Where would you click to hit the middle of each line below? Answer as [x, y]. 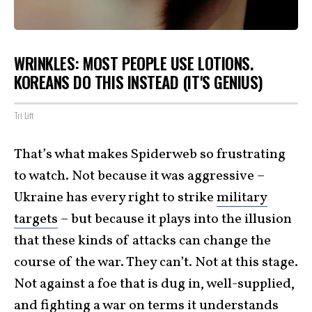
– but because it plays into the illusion [175, 219]
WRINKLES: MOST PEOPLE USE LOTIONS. [134, 63]
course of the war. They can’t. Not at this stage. [156, 263]
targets [36, 219]
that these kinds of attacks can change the [142, 241]
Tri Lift [24, 116]
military [242, 198]
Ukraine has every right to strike [115, 198]
